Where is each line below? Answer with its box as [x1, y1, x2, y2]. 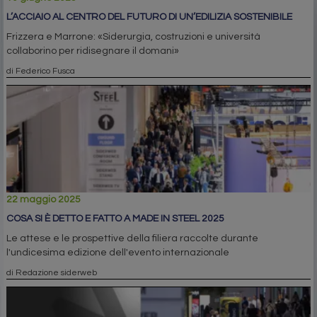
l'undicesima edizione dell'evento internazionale [6, 247, 229, 258]
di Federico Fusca [6, 66, 75, 75]
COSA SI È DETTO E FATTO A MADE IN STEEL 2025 [6, 213, 224, 224]
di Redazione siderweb [6, 267, 97, 277]
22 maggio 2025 [6, 194, 81, 204]
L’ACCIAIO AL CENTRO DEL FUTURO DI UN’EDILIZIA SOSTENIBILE [6, 11, 292, 22]
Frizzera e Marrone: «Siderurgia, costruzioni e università [6, 31, 260, 42]
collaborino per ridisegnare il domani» [6, 45, 179, 56]
